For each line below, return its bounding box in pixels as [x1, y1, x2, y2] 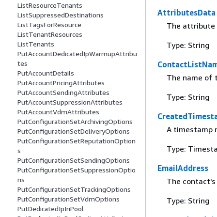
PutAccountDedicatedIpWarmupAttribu [17, 49, 137, 58]
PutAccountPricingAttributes [17, 78, 105, 87]
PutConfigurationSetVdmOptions [17, 195, 120, 203]
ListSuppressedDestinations [17, 11, 104, 19]
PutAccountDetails [17, 69, 74, 77]
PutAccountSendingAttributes [17, 88, 109, 97]
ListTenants [17, 40, 54, 48]
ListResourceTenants [17, 1, 82, 10]
